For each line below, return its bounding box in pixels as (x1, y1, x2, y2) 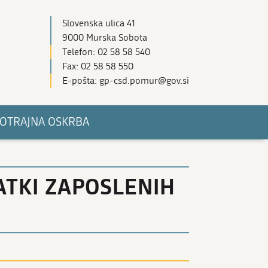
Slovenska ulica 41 (62, 17, 135, 29)
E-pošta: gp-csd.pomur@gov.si (62, 75, 189, 86)
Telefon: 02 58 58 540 (62, 46, 150, 57)
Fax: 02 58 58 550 (62, 60, 133, 72)
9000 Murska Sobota (62, 32, 147, 43)
